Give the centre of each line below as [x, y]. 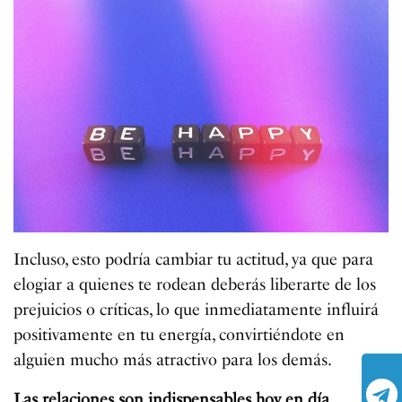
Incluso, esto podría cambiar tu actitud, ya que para [194, 260]
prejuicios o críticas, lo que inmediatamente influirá [197, 310]
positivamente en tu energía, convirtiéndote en [179, 335]
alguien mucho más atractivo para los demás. [173, 360]
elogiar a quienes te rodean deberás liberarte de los [195, 285]
